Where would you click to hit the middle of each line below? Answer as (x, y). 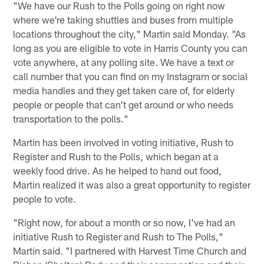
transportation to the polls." (71, 119)
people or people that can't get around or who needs (123, 105)
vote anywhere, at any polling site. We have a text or (124, 62)
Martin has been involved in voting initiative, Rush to (123, 142)
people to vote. (45, 199)
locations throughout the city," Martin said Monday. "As (130, 34)
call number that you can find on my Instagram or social (131, 76)
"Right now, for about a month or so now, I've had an (124, 222)
